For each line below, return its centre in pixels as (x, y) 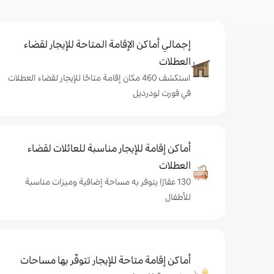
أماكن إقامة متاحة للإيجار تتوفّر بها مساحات (106, 260)
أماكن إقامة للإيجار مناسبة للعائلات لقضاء (109, 148)
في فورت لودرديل (162, 93)
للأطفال (178, 197)
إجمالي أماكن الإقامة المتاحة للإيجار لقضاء (107, 44)
